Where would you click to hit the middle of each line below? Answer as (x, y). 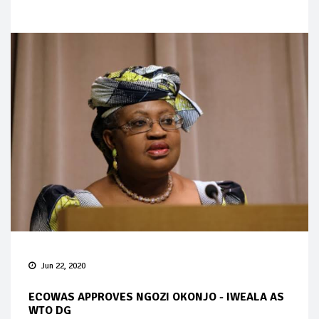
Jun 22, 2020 (63, 266)
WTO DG (50, 310)
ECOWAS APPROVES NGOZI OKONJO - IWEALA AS (156, 297)
